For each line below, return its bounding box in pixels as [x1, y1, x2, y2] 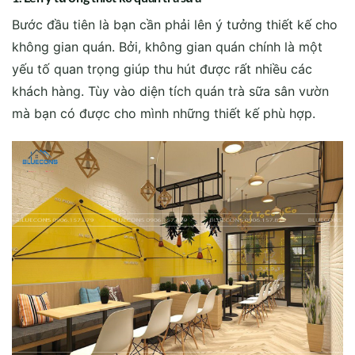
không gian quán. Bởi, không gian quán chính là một [12, 38, 323, 55]
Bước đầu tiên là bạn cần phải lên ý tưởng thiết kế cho [12, 16, 338, 32]
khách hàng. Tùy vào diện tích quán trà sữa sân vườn [12, 82, 329, 99]
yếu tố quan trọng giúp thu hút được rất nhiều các [12, 60, 312, 77]
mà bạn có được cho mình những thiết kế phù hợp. [12, 105, 315, 121]
